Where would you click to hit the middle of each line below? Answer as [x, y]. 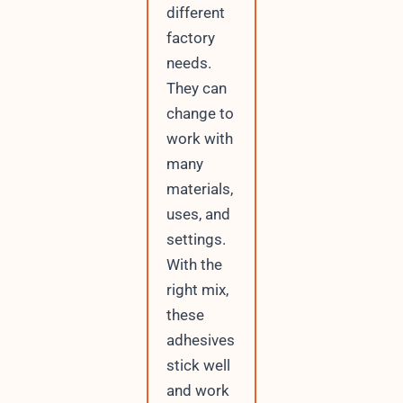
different [195, 13]
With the [194, 264]
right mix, [197, 290]
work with [199, 139]
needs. [188, 63]
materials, [199, 189]
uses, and [198, 214]
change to [200, 113]
